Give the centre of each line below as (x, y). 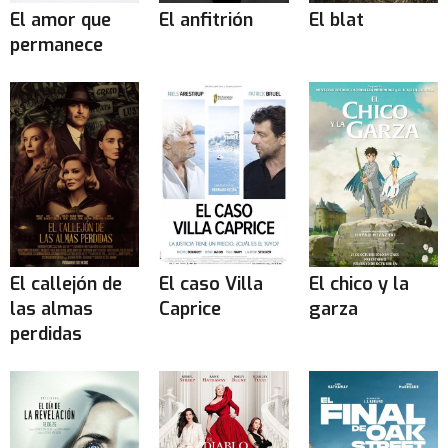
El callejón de (66, 283)
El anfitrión (206, 20)
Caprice (190, 308)
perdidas (46, 333)
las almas (51, 308)
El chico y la (358, 283)
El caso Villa (211, 283)
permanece (56, 45)
